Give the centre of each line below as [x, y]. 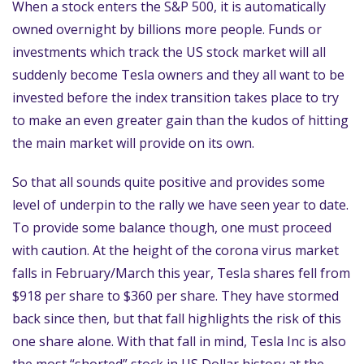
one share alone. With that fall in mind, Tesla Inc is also [179, 341]
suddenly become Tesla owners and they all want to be [178, 75]
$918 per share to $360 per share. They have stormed [175, 296]
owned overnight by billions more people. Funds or [167, 29]
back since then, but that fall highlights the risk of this [177, 318]
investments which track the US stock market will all [169, 52]
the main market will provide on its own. [133, 143]
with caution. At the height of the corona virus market [175, 250]
